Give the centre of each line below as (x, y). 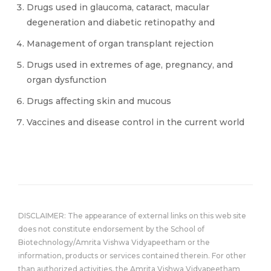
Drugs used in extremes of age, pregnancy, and (130, 65)
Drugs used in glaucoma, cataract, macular (118, 7)
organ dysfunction (67, 80)
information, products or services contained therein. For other (132, 256)
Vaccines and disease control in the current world (135, 122)
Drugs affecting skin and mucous (99, 101)
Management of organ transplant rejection (120, 44)
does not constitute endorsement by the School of (111, 229)
